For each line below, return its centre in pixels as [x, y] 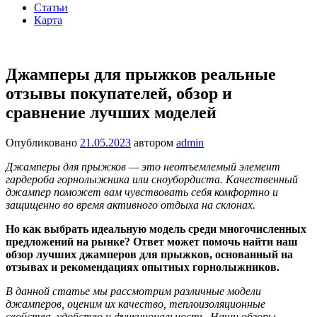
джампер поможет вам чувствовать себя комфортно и [142, 192]
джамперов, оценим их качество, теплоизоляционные [136, 304]
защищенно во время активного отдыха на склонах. [131, 204]
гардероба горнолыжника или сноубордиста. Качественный [152, 179]
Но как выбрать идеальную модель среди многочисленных [156, 229]
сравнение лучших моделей [111, 112]
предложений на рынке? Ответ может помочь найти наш [152, 241]
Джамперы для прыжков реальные [141, 74]
